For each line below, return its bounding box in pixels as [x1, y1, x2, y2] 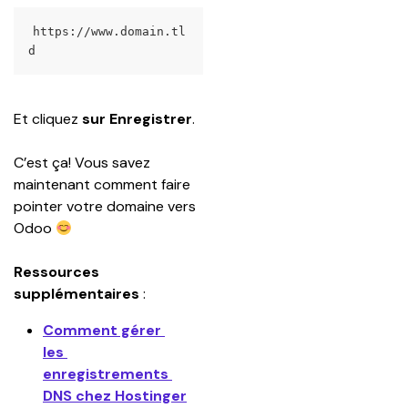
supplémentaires [14, 284, 139, 303]
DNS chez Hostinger [43, 386, 187, 405]
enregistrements [43, 364, 172, 383]
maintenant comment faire [14, 175, 194, 194]
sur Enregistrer [82, 109, 192, 128]
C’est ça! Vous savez [14, 153, 154, 172]
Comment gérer [43, 321, 165, 340]
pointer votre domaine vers [14, 197, 199, 216]
